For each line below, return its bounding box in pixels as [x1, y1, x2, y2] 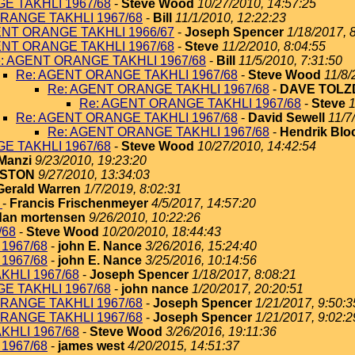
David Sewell [248, 111, 325, 124]
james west [58, 339, 124, 353]
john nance [121, 282, 189, 296]
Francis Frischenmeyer [10, 197, 148, 210]
